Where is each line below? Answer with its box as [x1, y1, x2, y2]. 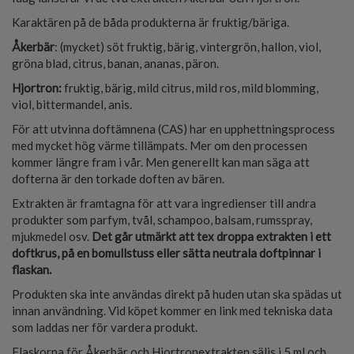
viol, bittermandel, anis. [12, 97, 134, 112]
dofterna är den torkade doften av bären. [12, 171, 227, 186]
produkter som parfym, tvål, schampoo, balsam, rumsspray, [12, 213, 312, 228]
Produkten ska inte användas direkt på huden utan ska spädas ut [12, 287, 342, 302]
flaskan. [12, 262, 51, 277]
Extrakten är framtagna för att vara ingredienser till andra [12, 196, 316, 211]
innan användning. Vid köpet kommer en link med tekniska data [12, 303, 333, 318]
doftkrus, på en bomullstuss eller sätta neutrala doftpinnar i [12, 246, 321, 261]
